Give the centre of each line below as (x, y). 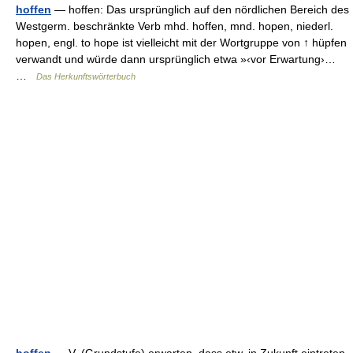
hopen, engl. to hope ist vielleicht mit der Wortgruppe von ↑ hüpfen (181, 43)
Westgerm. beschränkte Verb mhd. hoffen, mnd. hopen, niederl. (175, 26)
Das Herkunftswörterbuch (86, 76)
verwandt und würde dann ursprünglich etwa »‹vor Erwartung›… (176, 59)
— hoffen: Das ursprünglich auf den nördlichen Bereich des (200, 9)
